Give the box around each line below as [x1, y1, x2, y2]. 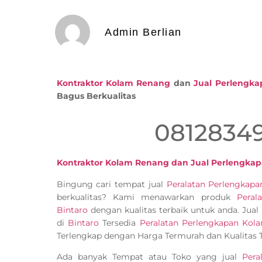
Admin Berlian [105, 26, 182, 39]
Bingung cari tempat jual [56, 178, 167, 189]
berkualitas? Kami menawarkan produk [56, 191, 237, 202]
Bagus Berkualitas [56, 90, 136, 101]
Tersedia [99, 217, 140, 228]
